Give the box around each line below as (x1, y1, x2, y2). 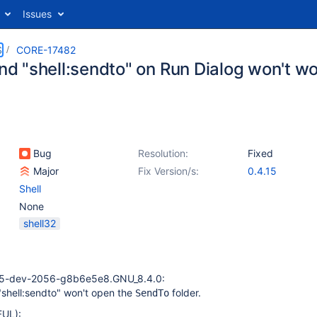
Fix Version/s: (138, 165, 199, 177)
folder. (169, 287, 201, 299)
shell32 (23, 217, 56, 229)
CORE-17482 (16, 44, 76, 56)
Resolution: (138, 147, 188, 159)
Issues (23, 8, 52, 20)
